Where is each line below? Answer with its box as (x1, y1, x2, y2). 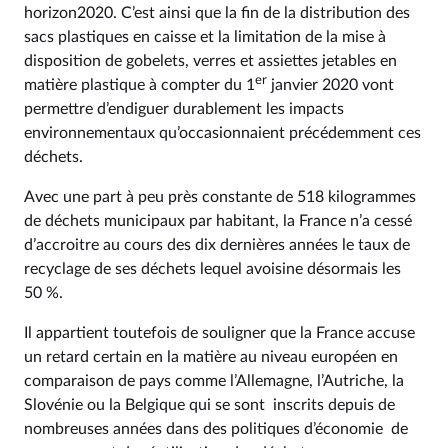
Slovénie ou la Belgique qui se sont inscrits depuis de (24, 397, 395, 413)
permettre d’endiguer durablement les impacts (24, 101, 344, 117)
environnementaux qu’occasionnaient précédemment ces (24, 125, 421, 141)
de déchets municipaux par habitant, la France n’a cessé (24, 213, 412, 229)
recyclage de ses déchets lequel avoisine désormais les (24, 261, 401, 277)
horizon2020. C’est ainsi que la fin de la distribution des (24, 5, 410, 21)
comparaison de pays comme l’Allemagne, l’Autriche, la (24, 373, 404, 389)
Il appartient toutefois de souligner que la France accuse (24, 325, 415, 341)
